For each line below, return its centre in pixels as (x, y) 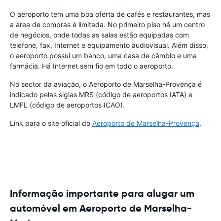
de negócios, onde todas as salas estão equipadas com (99, 35)
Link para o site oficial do (51, 123)
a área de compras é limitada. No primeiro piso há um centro (107, 24)
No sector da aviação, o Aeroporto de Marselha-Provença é (106, 84)
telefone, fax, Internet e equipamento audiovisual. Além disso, (109, 45)
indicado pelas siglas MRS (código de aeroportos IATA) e (101, 94)
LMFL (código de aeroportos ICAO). (67, 105)
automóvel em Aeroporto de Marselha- (101, 208)
